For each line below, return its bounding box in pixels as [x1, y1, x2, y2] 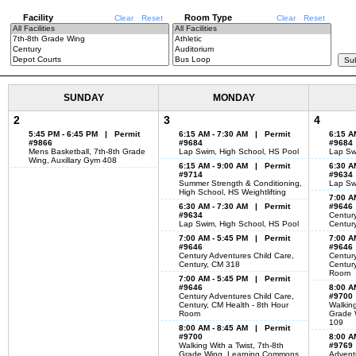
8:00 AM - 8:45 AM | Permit [179, 323, 290, 332]
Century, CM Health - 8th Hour [179, 300, 288, 309]
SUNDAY [63, 92, 104, 103]
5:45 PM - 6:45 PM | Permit [29, 130, 140, 138]
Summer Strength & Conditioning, [179, 179, 302, 188]
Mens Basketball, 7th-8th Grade [29, 147, 145, 156]
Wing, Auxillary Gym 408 [29, 156, 117, 164]
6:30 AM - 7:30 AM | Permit [179, 202, 290, 211]
